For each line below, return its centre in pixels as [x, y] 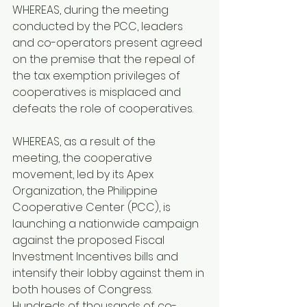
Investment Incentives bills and [97, 257]
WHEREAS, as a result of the [85, 142]
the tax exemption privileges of [98, 76]
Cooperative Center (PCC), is [93, 208]
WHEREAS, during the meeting [92, 10]
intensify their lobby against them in [110, 273]
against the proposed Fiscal [90, 241]
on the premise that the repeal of [105, 60]
